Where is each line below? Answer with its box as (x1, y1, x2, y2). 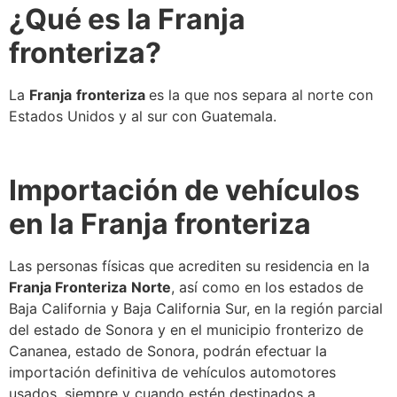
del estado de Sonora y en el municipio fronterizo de (9, 320, 363, 339)
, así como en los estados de (171, 277, 363, 296)
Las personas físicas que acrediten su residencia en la (9, 256, 370, 275)
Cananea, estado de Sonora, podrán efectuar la (9, 341, 327, 360)
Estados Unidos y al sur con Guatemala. (9, 107, 276, 126)
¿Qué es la (9, 2, 158, 37)
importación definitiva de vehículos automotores (9, 362, 336, 381)
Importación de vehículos (9, 172, 360, 207)
